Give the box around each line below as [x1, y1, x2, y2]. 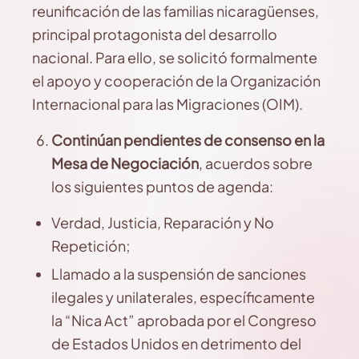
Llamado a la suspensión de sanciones [51, 264, 306, 283]
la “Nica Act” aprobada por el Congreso [51, 311, 317, 329]
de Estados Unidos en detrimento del [51, 334, 301, 353]
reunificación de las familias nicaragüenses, [32, 2, 319, 20]
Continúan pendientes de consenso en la [51, 131, 325, 149]
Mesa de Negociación [51, 154, 199, 172]
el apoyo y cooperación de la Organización [32, 71, 321, 90]
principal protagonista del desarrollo [32, 25, 277, 43]
